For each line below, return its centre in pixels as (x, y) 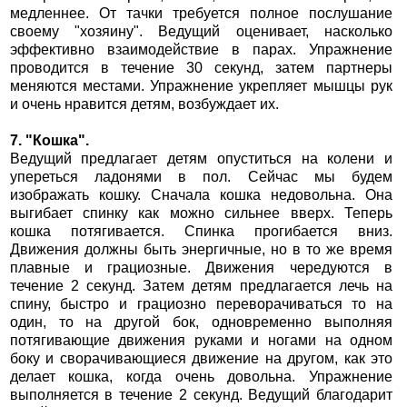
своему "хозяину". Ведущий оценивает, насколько (201, 32)
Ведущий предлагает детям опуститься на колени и (201, 159)
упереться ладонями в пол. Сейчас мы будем (201, 177)
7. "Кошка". (49, 141)
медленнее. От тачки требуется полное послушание (201, 14)
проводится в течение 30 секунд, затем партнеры (201, 68)
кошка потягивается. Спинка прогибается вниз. (201, 232)
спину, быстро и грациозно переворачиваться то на (201, 304)
